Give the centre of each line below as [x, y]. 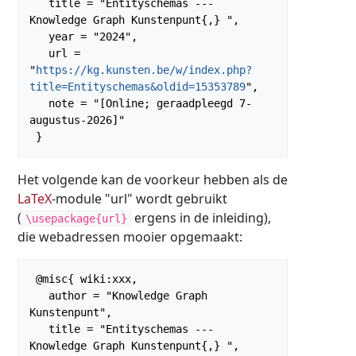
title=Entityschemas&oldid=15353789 [137, 87]
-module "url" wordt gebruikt [139, 199]
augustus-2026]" [77, 120]
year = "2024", [39, 37]
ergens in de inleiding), [201, 218]
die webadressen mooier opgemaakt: [130, 237]
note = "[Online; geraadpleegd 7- [39, 104]
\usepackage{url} [76, 219]
